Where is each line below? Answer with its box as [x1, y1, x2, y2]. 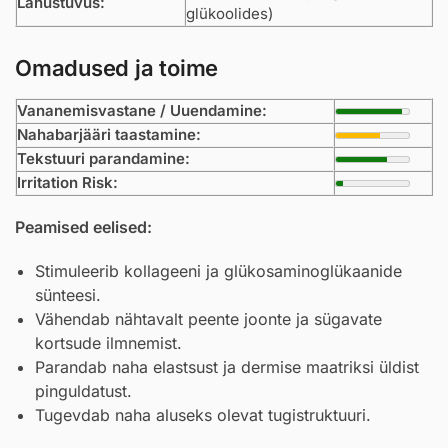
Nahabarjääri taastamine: [17, 125, 201, 145]
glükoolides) [186, 3, 273, 23]
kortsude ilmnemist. [35, 332, 182, 353]
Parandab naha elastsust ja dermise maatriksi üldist [35, 356, 419, 377]
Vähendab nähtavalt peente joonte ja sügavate [35, 308, 382, 329]
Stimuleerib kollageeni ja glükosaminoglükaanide [35, 260, 402, 281]
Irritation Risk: [17, 173, 118, 193]
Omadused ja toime [15, 55, 219, 82]
